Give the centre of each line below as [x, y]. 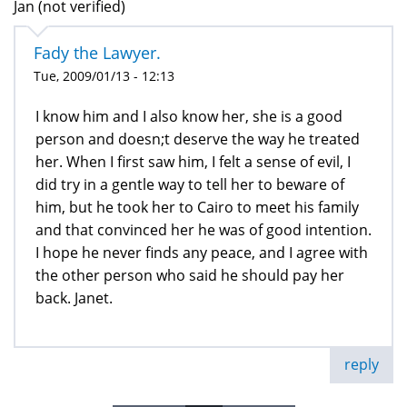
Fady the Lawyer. [97, 53]
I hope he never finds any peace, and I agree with [202, 253]
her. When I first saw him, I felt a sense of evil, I [193, 162]
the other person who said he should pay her [190, 276]
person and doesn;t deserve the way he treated [198, 139]
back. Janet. [74, 298]
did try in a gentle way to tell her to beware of [190, 185]
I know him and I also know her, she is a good [189, 117]
